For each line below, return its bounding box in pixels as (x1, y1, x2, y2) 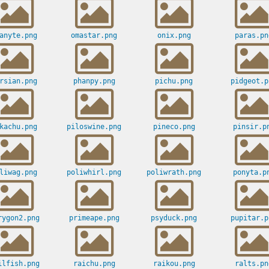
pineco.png (153, 122, 195, 131)
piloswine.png (67, 122, 121, 131)
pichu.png (155, 77, 193, 86)
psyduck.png (151, 214, 197, 223)
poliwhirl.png (67, 168, 121, 177)
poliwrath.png (147, 168, 201, 177)
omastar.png (71, 31, 117, 40)
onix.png (157, 31, 191, 40)
